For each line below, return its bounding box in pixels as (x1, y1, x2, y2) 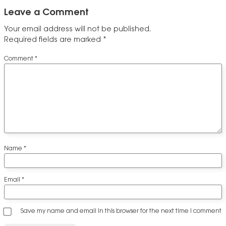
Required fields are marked (4, 36, 103, 44)
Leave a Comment (4, 8, 89, 18)
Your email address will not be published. (4, 25, 151, 33)
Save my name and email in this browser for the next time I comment (21, 208, 221, 215)
